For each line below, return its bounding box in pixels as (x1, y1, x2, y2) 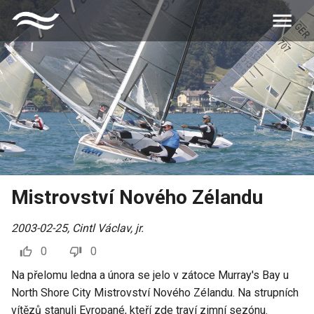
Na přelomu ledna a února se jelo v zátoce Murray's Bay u (11, 268, 289, 282)
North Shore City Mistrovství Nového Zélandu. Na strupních (11, 285, 299, 299)
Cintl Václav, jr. (72, 221, 144, 235)
